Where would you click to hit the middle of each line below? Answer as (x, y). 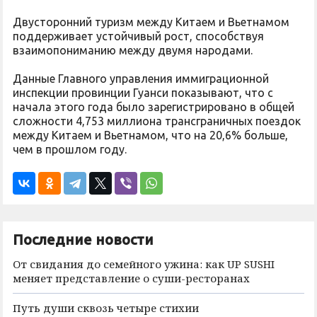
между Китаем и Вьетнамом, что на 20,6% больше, (150, 135)
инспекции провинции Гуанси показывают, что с (143, 93)
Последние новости (83, 240)
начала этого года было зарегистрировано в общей (154, 107)
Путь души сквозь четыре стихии (106, 308)
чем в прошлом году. (70, 149)
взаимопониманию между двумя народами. (133, 50)
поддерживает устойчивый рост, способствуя (138, 36)
